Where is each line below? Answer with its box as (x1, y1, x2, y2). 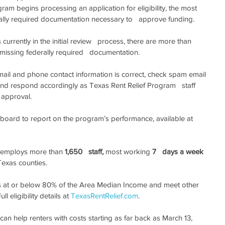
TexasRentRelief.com (71, 191, 138, 200)
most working (103, 147, 152, 156)
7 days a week (152, 147, 203, 156)
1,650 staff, (65, 147, 103, 156)
